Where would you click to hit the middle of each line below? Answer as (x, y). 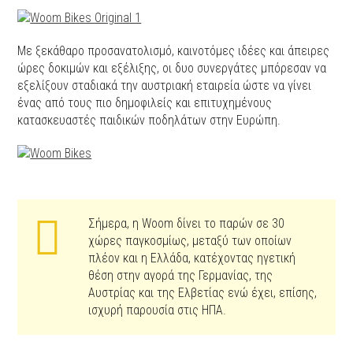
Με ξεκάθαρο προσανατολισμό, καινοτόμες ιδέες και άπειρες (174, 51)
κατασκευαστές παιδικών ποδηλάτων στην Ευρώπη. (149, 120)
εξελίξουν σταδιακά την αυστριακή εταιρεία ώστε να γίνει (165, 85)
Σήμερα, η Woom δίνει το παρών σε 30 (187, 223)
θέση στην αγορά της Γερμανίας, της (181, 275)
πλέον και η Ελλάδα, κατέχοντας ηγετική (192, 258)
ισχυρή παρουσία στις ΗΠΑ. (158, 310)
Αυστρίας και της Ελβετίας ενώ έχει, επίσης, (203, 293)
